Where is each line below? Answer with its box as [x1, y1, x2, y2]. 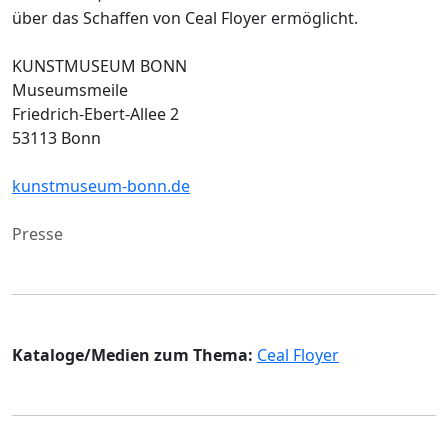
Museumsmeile [12, 78, 128, 101]
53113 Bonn [12, 126, 101, 149]
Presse [12, 222, 63, 245]
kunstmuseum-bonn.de [12, 174, 190, 197]
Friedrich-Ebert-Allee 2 [12, 102, 179, 125]
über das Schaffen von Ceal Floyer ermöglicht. [12, 6, 358, 29]
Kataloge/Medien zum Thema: [12, 343, 253, 366]
